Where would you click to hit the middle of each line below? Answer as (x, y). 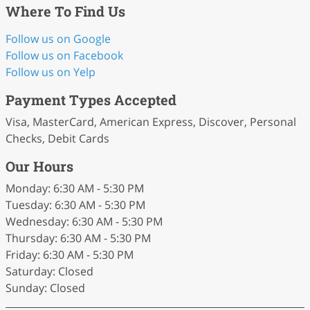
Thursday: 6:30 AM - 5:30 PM (78, 238)
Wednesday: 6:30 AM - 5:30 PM (84, 221)
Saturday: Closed (49, 271)
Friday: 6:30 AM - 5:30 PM (70, 255)
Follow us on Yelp (51, 72)
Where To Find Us (65, 11)
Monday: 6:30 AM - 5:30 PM (75, 188)
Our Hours (39, 166)
